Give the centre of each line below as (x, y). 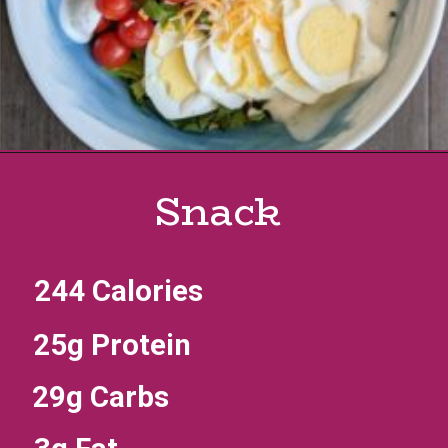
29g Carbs (100, 396)
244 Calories (121, 291)
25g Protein (115, 344)
